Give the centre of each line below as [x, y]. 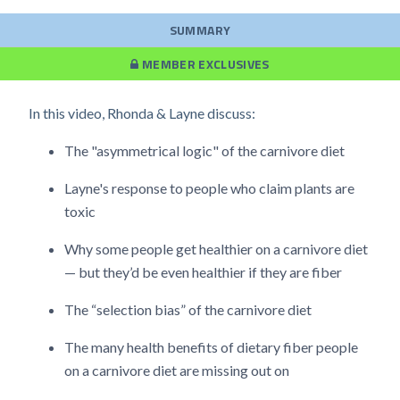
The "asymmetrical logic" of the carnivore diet [204, 150]
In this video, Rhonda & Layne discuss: [142, 113]
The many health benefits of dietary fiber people [211, 347]
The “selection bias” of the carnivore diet [188, 309]
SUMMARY [200, 30]
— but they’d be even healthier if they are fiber [203, 272]
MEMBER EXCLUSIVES [204, 64]
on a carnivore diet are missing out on [177, 370]
